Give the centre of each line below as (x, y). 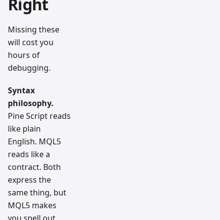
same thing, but (37, 192)
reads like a (29, 154)
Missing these (34, 29)
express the (29, 179)
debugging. (29, 68)
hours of (24, 55)
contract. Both (34, 167)
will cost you (31, 42)
